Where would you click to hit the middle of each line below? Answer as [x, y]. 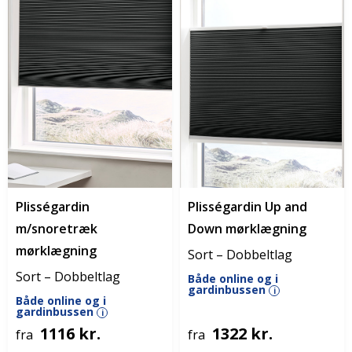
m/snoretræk [57, 229]
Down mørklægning [247, 229]
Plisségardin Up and [247, 207]
